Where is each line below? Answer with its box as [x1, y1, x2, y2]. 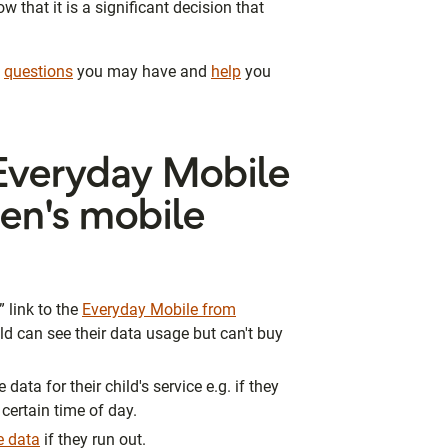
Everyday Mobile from [82, 299, 236, 319]
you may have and [73, 61, 211, 81]
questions [4, 61, 73, 81]
